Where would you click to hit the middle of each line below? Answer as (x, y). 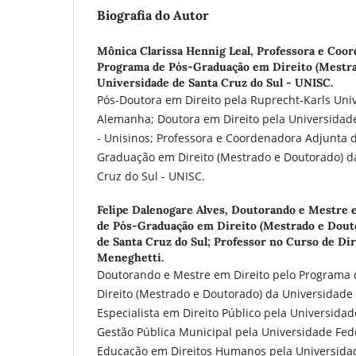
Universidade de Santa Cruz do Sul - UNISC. (215, 82)
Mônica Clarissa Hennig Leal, (177, 50)
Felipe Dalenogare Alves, (164, 209)
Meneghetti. (130, 257)
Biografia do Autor (153, 15)
